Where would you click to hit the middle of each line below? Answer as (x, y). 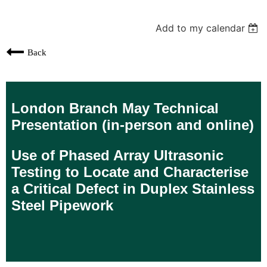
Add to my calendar (201, 28)
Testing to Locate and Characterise (130, 172)
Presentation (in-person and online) (133, 125)
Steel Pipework (62, 205)
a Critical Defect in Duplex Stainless (133, 188)
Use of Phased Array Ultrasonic (117, 155)
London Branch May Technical (115, 108)
